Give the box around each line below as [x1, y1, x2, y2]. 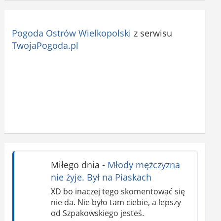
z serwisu [131, 27, 173, 39]
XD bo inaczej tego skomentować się [50, 186, 185, 197]
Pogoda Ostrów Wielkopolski [12, 27, 132, 39]
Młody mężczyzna [107, 158, 180, 171]
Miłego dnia [50, 158, 100, 171]
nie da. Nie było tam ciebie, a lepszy [50, 197, 181, 208]
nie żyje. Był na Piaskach [50, 171, 151, 183]
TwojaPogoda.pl [12, 39, 79, 51]
